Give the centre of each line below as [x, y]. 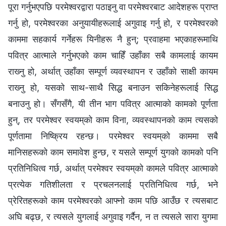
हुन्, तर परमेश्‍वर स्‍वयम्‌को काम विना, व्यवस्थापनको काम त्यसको [113, 120]
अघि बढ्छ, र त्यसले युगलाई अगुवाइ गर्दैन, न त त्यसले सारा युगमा [113, 216]
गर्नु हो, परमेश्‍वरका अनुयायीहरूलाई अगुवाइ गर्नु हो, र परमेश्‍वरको [113, 23]
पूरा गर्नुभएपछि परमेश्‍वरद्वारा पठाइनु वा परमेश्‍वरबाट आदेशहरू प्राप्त [113, 7]
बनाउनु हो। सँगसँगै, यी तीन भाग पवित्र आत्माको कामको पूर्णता [113, 103]
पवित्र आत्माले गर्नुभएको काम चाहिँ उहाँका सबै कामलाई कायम [113, 55]
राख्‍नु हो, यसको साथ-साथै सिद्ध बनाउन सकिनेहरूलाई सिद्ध [113, 87]
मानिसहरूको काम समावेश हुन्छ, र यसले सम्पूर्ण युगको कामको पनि [113, 152]
